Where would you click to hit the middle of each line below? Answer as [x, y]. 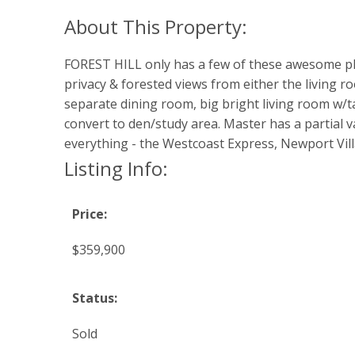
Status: [94, 298]
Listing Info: [116, 169]
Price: [89, 214]
